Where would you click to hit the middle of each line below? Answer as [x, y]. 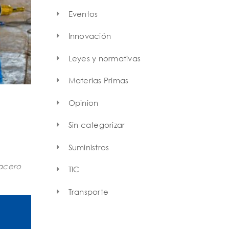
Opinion [83, 102]
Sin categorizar [97, 125]
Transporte [88, 191]
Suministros [89, 147]
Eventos [83, 14]
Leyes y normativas [104, 58]
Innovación [89, 36]
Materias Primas [98, 81]
